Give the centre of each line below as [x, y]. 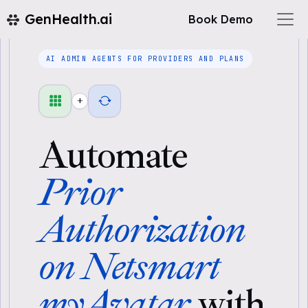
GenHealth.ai [68, 19]
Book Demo [221, 19]
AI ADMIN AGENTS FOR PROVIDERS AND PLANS [145, 59]
